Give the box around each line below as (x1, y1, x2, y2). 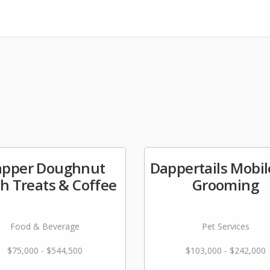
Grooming (192, 175, 259, 195)
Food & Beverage (10, 221, 80, 232)
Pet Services (201, 221, 250, 232)
